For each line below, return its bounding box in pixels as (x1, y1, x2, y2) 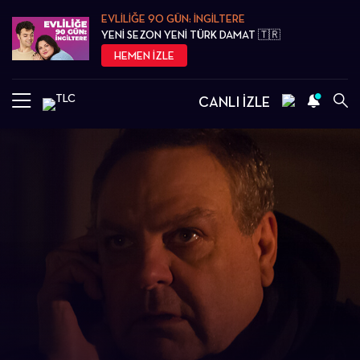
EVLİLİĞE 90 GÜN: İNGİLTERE (101, 12, 246, 25)
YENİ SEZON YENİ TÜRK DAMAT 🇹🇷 (101, 28, 281, 41)
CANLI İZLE (198, 92, 270, 110)
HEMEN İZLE (114, 49, 175, 62)
